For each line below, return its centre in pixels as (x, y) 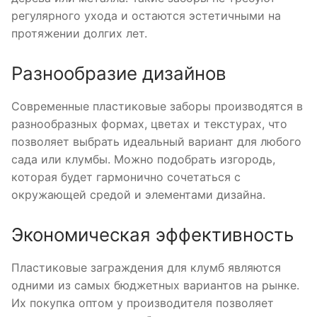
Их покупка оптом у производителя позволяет (143, 302)
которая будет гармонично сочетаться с (126, 177)
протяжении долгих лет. (79, 34)
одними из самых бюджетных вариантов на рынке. (155, 285)
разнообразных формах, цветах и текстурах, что (149, 124)
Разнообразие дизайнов (119, 74)
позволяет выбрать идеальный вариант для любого (156, 142)
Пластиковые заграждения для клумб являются (146, 267)
